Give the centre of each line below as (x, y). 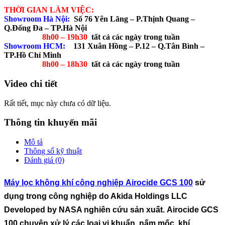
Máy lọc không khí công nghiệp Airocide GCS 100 (98, 183)
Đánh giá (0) (44, 160)
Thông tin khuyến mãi (50, 123)
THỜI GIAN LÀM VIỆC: (49, 10)
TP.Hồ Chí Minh (33, 55)
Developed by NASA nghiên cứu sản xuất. (85, 210)
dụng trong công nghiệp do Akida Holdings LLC (96, 196)
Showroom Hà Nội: (37, 19)
